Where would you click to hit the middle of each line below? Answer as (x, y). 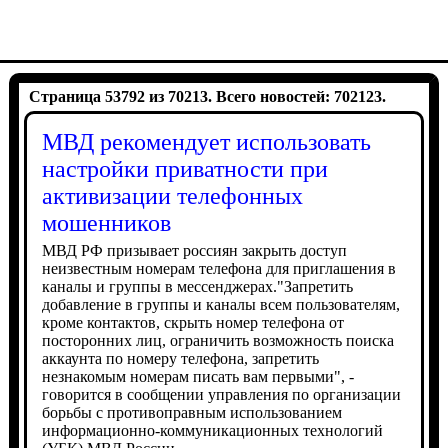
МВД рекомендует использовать (206, 142)
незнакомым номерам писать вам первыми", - (197, 376)
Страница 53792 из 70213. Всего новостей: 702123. (207, 96)
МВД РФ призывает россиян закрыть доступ (194, 250)
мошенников (106, 223)
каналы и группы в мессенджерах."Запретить (197, 286)
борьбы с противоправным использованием (191, 412)
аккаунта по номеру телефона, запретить (180, 358)
